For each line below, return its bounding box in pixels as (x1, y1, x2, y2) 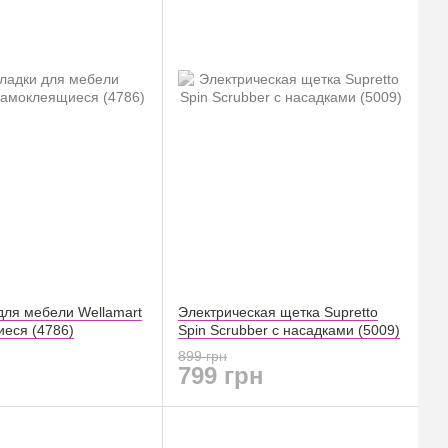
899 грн (178, 347, 227, 364)
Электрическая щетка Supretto (178, 304, 378, 321)
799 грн (178, 361, 264, 389)
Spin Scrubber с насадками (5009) (178, 322, 400, 339)
